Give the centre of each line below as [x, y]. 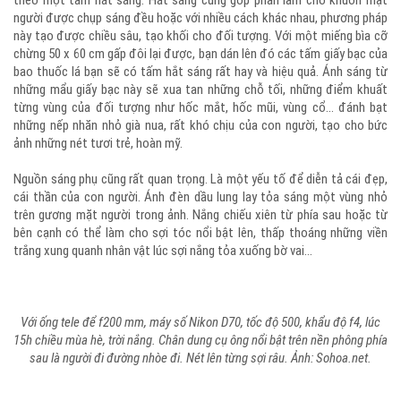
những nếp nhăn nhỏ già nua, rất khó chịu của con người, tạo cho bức [200, 125]
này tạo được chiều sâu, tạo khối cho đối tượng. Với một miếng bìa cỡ [200, 36]
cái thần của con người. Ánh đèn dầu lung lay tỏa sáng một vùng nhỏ [200, 197]
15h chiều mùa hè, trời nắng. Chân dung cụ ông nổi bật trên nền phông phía [200, 340]
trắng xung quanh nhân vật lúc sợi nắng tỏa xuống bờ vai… [163, 251]
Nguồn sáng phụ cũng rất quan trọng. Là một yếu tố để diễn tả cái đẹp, [200, 179]
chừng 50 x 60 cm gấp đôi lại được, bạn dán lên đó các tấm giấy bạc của [200, 54]
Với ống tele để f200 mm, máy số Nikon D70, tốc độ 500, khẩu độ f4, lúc [200, 322]
